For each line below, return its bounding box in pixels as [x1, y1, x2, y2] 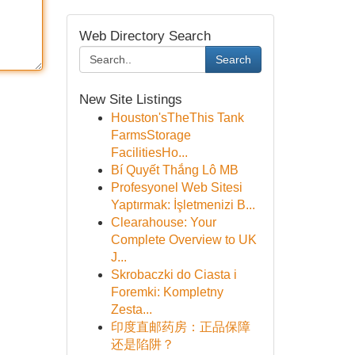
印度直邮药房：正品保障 [110, 320, 250, 334]
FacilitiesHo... [110, 146, 188, 159]
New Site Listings [78, 92, 182, 107]
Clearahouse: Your [110, 216, 216, 229]
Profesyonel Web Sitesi [110, 181, 242, 194]
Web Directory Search [78, 29, 211, 44]
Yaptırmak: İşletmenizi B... [110, 198, 255, 212]
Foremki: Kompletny [110, 285, 223, 299]
